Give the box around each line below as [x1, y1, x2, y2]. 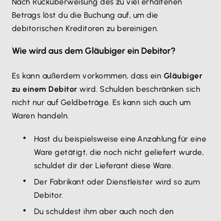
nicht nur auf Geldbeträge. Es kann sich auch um [12, 98, 191, 107]
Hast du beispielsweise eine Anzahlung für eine [34, 134, 207, 144]
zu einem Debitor [12, 84, 77, 94]
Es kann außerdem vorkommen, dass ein [12, 71, 164, 80]
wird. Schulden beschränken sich [77, 84, 201, 94]
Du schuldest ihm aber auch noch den [34, 207, 174, 216]
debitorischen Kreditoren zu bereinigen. [12, 24, 159, 33]
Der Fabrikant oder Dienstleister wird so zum [34, 177, 200, 186]
